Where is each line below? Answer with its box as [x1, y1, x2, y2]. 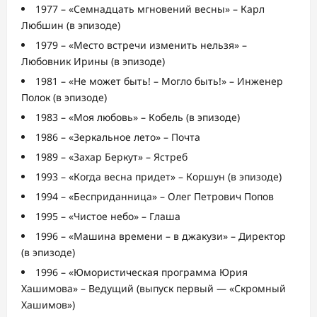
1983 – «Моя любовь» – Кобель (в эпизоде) [35, 110, 240, 125]
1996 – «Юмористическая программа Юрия [35, 265, 248, 279]
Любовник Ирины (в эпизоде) [21, 54, 165, 69]
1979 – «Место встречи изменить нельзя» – [35, 38, 247, 52]
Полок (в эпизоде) [21, 91, 107, 105]
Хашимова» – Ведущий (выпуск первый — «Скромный [21, 282, 286, 296]
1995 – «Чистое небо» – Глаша [35, 209, 180, 224]
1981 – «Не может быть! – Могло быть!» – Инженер [35, 74, 283, 88]
